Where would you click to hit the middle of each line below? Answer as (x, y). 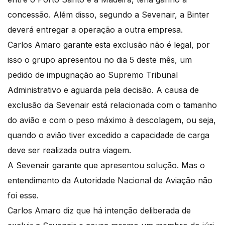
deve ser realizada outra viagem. (69, 150)
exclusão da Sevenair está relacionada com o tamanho (112, 105)
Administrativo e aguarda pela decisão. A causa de (103, 90)
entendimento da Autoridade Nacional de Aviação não (110, 180)
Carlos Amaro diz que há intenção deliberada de (99, 210)
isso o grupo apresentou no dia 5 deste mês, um (100, 60)
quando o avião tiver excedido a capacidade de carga (108, 135)
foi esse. (23, 195)
